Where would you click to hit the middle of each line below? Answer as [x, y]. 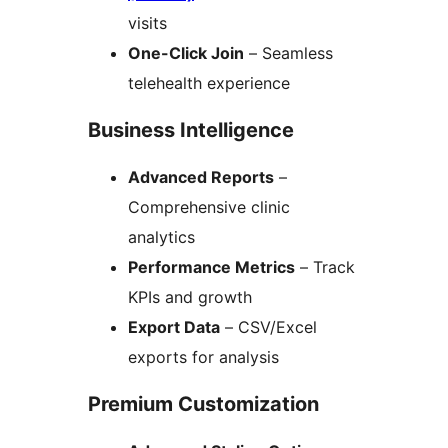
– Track [325, 266]
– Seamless [288, 52]
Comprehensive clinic [209, 206]
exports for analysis [203, 356]
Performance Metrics [211, 266]
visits [147, 22]
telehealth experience [209, 82]
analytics [161, 236]
